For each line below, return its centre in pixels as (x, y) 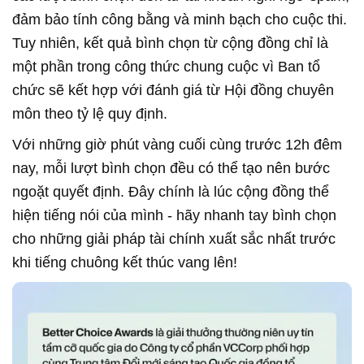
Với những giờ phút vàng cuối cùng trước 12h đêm (177, 145)
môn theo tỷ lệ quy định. (90, 114)
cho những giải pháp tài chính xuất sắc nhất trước (174, 239)
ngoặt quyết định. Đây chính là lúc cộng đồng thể (171, 192)
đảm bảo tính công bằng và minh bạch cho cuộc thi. (180, 20)
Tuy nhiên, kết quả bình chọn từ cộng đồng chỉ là (170, 43)
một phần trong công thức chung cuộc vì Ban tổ (166, 67)
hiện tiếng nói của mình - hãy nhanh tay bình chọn (174, 216)
